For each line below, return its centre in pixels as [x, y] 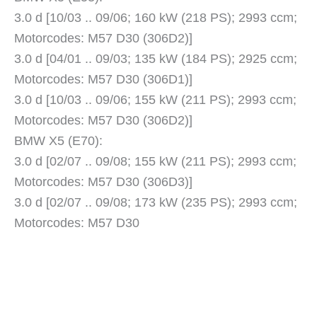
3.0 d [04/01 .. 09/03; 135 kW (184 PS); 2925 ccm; [156, 59]
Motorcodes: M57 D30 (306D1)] [103, 80]
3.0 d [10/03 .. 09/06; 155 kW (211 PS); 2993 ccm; [155, 100]
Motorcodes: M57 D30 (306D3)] [103, 182]
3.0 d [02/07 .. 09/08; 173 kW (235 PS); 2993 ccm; [156, 203]
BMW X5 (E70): [58, 141]
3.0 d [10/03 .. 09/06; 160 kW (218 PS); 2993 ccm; [156, 18]
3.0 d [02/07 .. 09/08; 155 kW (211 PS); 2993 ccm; [155, 162]
